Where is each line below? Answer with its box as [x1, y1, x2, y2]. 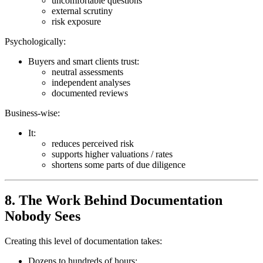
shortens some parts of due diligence [52, 160, 186, 170]
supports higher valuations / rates [52, 149, 173, 160]
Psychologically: [5, 36, 66, 47]
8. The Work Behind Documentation [5, 193, 222, 208]
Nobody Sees [5, 208, 80, 224]
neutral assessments [52, 67, 123, 77]
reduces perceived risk [52, 139, 134, 149]
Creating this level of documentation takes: [5, 236, 162, 247]
